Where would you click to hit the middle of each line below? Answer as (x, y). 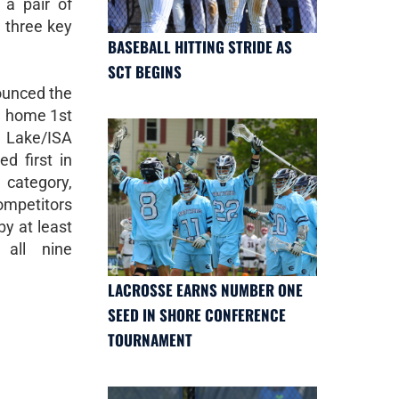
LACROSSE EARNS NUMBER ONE (205, 289)
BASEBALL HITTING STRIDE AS (200, 47)
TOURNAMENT (150, 339)
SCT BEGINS (145, 72)
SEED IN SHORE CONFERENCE (197, 314)
